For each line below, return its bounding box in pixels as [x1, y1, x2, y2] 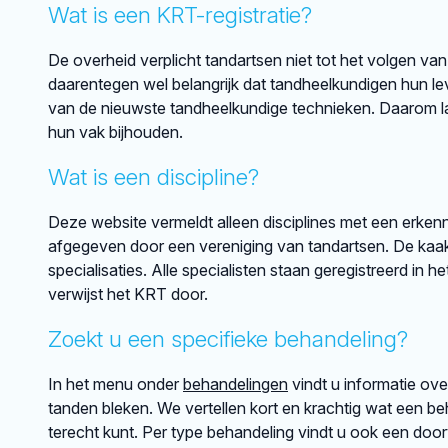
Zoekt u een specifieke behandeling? [48, 325, 408, 352]
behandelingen [183, 374, 288, 394]
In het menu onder [48, 374, 183, 394]
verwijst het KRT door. [48, 284, 208, 304]
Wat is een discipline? [48, 163, 259, 190]
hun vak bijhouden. [48, 122, 183, 142]
